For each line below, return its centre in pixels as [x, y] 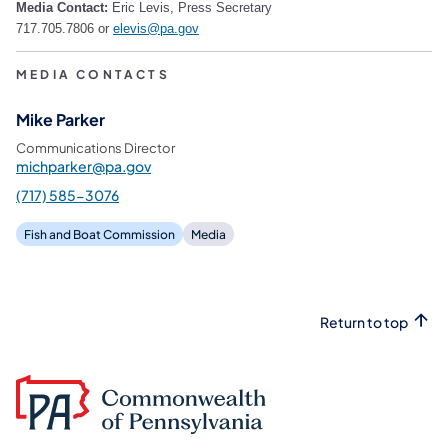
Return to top [364, 321]
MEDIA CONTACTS [93, 74]
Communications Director [95, 147]
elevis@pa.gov [156, 28]
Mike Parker [60, 119]
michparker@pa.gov [83, 165]
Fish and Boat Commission [99, 234]
